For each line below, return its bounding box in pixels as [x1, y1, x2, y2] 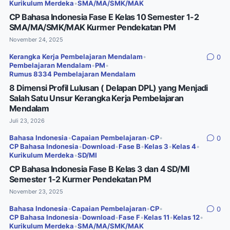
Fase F [119, 213, 140, 221]
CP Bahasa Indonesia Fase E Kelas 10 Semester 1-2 [9, 11, 199, 22]
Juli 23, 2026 [9, 117, 45, 124]
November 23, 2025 [9, 187, 63, 195]
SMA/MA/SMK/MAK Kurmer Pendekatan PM [9, 22, 176, 32]
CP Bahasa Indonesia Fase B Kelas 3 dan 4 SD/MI [9, 163, 189, 174]
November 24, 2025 [9, 35, 63, 43]
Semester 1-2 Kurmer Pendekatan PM [9, 174, 151, 184]
